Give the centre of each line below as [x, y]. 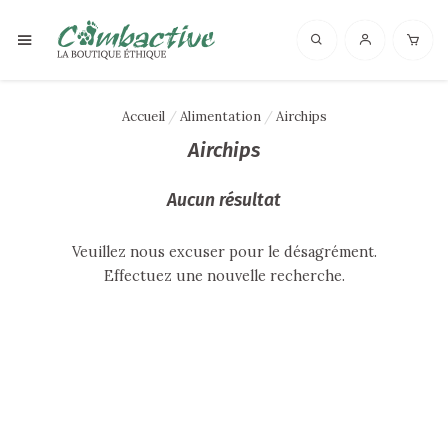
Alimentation [220, 116]
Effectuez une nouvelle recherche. [224, 276]
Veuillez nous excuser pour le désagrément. [224, 252]
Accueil [143, 116]
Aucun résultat [224, 200]
